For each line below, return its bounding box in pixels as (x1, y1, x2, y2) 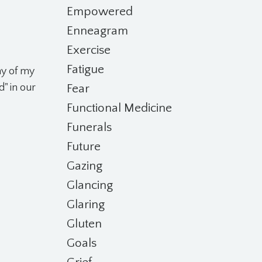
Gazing (66, 159, 102, 173)
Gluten (66, 217, 102, 230)
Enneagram (66, 24, 128, 37)
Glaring (66, 198, 105, 211)
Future (66, 140, 101, 153)
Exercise (66, 43, 111, 57)
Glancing (66, 178, 113, 192)
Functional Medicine (66, 101, 172, 115)
